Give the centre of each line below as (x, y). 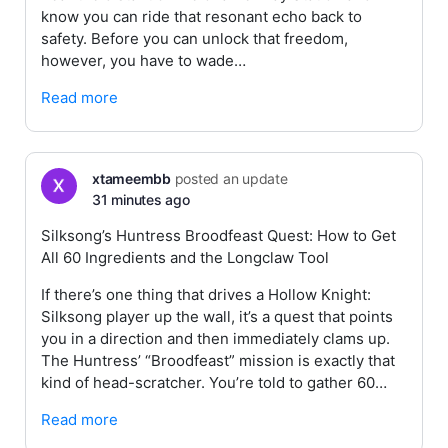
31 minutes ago (141, 199)
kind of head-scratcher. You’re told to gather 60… (214, 382)
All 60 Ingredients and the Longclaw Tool (185, 257)
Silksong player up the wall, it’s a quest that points (217, 316)
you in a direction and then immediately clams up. (215, 338)
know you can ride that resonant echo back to (201, 16)
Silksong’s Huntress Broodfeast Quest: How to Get (218, 235)
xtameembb (131, 178)
